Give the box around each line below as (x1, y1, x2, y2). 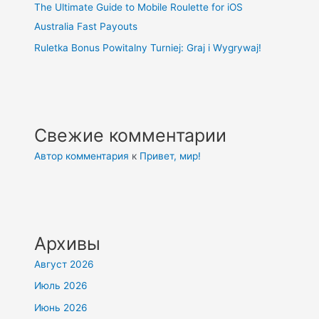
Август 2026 (34, 258, 95, 270)
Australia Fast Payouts (34, 20, 138, 32)
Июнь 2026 (34, 301, 88, 313)
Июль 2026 (34, 280, 88, 292)
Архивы (34, 232, 101, 254)
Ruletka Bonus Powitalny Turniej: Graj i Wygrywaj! (34, 41, 262, 53)
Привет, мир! (140, 150, 202, 162)
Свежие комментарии (34, 124, 227, 146)
